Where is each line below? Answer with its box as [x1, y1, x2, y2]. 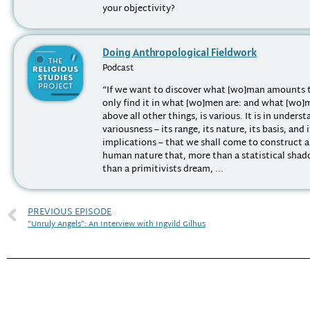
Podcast [102, 60, 134, 76]
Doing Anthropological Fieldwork [102, 44, 257, 59]
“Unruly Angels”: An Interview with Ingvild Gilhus [28, 217, 206, 232]
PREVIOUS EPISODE [28, 204, 111, 221]
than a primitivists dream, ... [102, 161, 224, 179]
